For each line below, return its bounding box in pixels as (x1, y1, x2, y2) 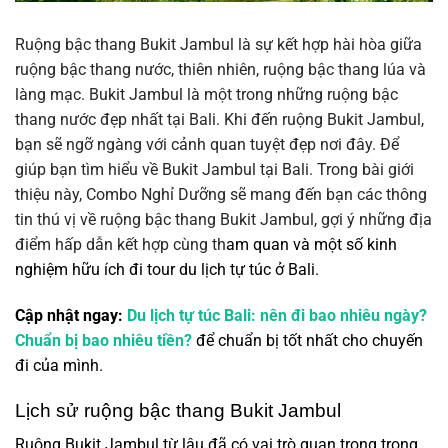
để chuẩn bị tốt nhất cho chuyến (192, 330, 423, 350)
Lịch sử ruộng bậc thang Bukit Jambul (15, 399, 341, 421)
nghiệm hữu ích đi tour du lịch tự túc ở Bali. (15, 260, 319, 279)
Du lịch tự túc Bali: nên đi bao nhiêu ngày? (127, 305, 427, 325)
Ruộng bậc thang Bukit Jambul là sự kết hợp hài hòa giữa (15, 35, 422, 54)
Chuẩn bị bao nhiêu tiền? (15, 330, 192, 350)
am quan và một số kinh (226, 235, 397, 254)
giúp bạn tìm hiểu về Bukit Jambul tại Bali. (15, 160, 313, 179)
